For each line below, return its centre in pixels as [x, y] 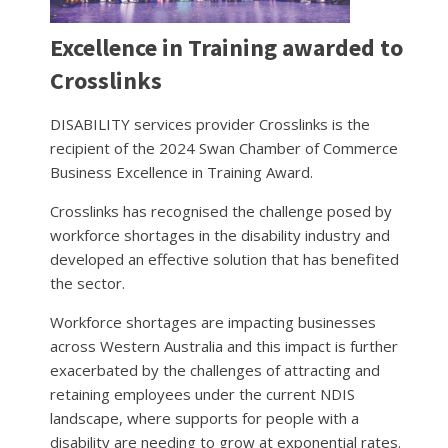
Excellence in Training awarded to [226, 47]
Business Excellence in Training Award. [181, 171]
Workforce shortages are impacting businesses [213, 321]
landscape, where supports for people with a [204, 417]
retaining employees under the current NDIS [202, 393]
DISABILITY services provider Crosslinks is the [210, 123]
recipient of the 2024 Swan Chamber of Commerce [224, 147]
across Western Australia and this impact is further [224, 345]
